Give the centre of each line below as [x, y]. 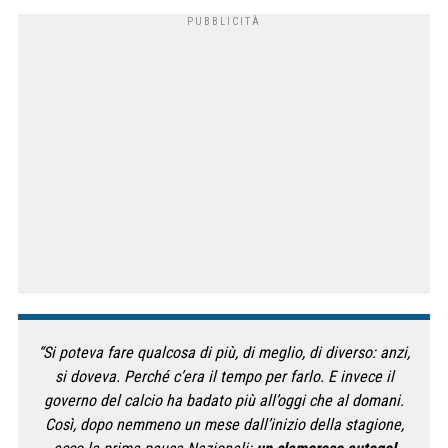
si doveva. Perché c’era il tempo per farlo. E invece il [224, 377]
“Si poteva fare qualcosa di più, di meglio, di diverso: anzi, [224, 353]
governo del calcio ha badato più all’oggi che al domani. [224, 401]
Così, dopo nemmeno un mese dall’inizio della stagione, [224, 425]
